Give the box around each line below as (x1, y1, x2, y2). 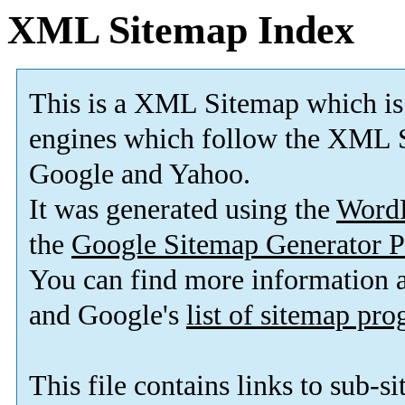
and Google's (29, 299, 186, 332)
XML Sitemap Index (7, 8, 354, 52)
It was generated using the (29, 193, 336, 226)
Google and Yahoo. (29, 158, 250, 191)
